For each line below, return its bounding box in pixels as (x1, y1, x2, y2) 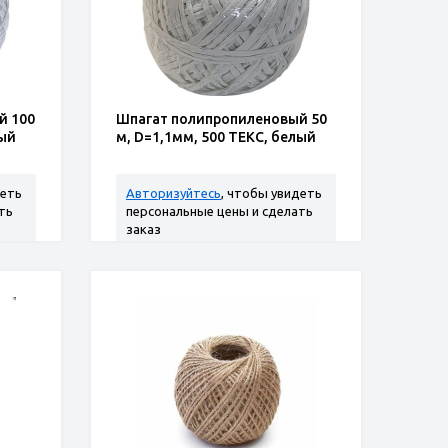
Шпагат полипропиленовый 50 (116, 111, 327, 127)
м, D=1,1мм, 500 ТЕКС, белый (116, 129, 316, 145)
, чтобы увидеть (221, 186, 322, 200)
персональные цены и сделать (126, 204, 313, 218)
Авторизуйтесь (126, 186, 221, 200)
